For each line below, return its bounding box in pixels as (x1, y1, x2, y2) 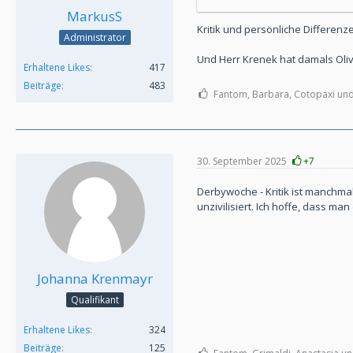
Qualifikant (70, 293, 119, 307)
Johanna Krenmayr (36, 269, 153, 288)
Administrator (63, 31, 126, 45)
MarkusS (67, 7, 122, 25)
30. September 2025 (197, 154, 287, 168)
